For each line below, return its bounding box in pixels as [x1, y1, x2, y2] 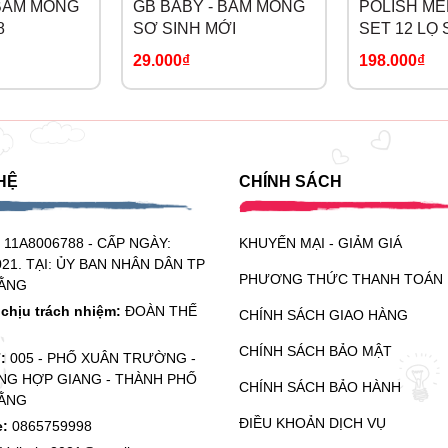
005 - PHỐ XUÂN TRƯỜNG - [10, 349, 196, 366]
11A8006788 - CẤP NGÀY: [4, 234, 171, 251]
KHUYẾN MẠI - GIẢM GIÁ [239, 234, 402, 251]
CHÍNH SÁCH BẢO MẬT [239, 342, 392, 359]
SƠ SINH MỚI [133, 19, 236, 37]
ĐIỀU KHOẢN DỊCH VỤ [239, 414, 386, 431]
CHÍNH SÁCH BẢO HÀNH [239, 378, 401, 395]
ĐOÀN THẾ [125, 302, 197, 319]
